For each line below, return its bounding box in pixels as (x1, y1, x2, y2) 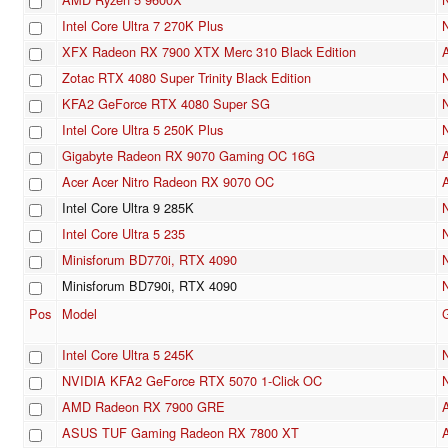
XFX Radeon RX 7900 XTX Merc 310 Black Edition (62, 42, 356, 62)
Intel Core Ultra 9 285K (62, 198, 194, 218)
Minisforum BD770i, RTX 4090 (62, 250, 237, 270)
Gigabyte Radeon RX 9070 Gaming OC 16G (62, 146, 315, 166)
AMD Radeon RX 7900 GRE (62, 397, 225, 417)
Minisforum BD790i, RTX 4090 (62, 276, 237, 296)
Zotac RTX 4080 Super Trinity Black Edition (62, 68, 311, 88)
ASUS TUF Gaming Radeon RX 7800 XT (62, 423, 299, 443)
